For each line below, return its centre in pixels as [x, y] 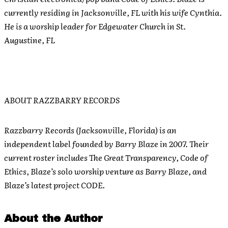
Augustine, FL [30, 40]
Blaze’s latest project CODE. [54, 185]
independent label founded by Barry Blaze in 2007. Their [106, 144]
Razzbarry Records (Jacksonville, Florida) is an [90, 130]
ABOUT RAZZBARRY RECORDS [62, 100]
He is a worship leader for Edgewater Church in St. [95, 26]
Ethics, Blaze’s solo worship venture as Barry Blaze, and [105, 171]
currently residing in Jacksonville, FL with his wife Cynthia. [113, 12]
